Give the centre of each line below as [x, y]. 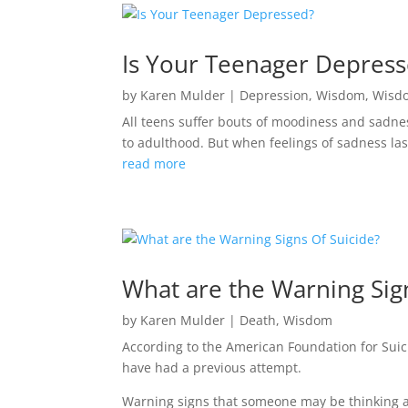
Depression [275, 95]
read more [154, 163]
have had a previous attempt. [212, 367]
